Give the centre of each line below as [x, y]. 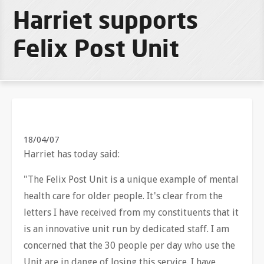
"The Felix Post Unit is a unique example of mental [131, 179]
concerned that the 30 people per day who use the [129, 245]
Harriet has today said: [72, 154]
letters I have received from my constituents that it [131, 212]
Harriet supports [106, 20]
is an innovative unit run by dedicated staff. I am [126, 229]
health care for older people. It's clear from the [123, 196]
